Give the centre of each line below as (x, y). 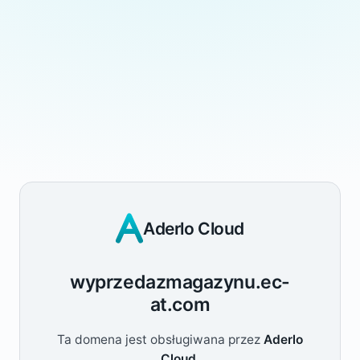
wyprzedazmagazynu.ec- (180, 282)
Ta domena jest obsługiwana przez (160, 340)
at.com (180, 305)
